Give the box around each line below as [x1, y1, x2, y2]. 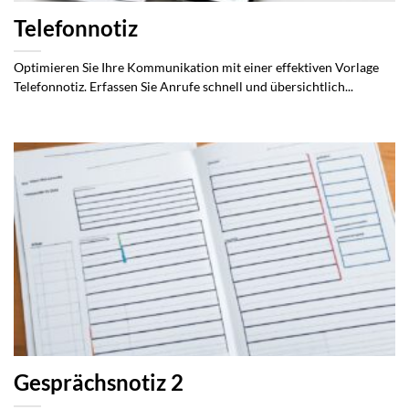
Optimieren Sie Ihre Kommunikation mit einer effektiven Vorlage [14, 59, 379, 75]
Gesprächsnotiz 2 [14, 370, 184, 396]
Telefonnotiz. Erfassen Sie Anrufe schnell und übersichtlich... [14, 79, 353, 94]
